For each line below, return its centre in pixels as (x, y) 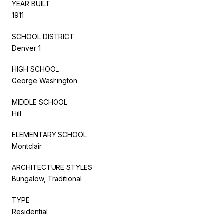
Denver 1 (26, 48)
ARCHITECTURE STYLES (52, 167)
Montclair (27, 146)
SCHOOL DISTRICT (43, 36)
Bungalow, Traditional (47, 178)
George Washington (45, 80)
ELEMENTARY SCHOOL (49, 134)
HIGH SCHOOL (35, 69)
